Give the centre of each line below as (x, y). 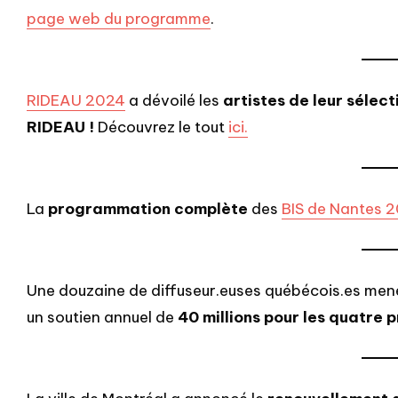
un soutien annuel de (102, 318)
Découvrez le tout (161, 127)
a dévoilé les (174, 101)
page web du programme (119, 19)
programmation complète (148, 209)
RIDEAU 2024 (76, 101)
